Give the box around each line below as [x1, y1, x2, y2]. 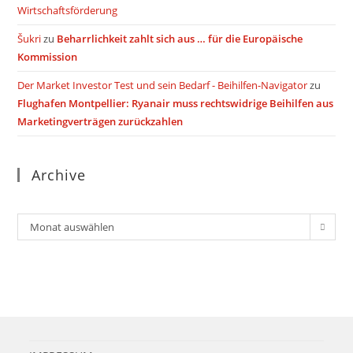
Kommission [17, 50, 78, 64]
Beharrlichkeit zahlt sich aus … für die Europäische [57, 32, 303, 46]
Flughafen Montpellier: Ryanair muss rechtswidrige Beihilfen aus [17, 96, 334, 110]
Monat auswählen [30, 220, 115, 234]
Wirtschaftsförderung [17, 3, 118, 17]
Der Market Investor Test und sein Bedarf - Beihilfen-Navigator [17, 78, 308, 92]
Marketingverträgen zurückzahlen [17, 114, 184, 128]
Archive [32, 165, 87, 184]
